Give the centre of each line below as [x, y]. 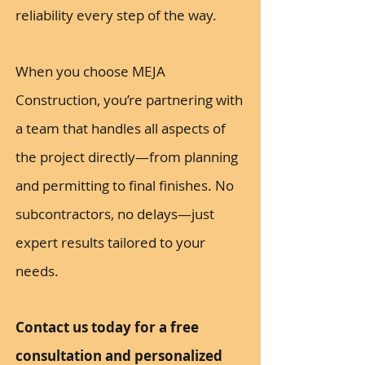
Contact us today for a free [107, 327]
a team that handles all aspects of [121, 128]
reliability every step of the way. [116, 15]
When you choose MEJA [90, 71]
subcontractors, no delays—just [115, 214]
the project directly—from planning [127, 157]
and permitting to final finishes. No [125, 185]
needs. [37, 271]
